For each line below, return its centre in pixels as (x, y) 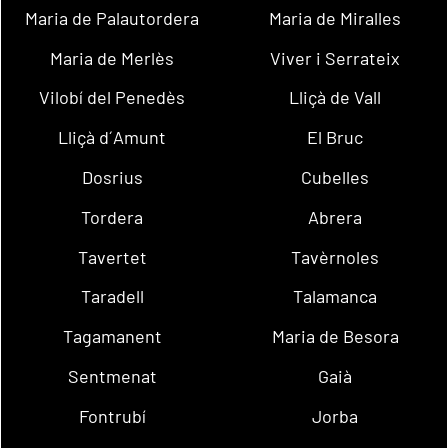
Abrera (335, 216)
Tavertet (112, 256)
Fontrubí (112, 415)
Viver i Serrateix (335, 57)
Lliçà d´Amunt (112, 137)
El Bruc (335, 137)
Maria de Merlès (112, 57)
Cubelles (335, 177)
